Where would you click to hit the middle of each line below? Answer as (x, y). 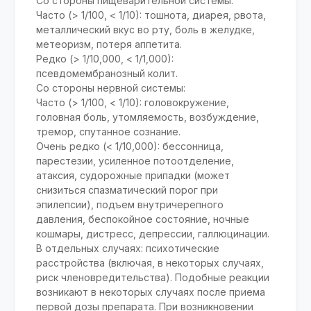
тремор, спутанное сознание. (109, 132)
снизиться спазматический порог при (127, 190)
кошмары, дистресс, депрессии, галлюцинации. (153, 234)
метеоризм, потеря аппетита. (109, 44)
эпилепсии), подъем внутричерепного (130, 205)
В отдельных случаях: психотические (128, 249)
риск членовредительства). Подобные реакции (153, 278)
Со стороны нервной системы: (111, 88)
